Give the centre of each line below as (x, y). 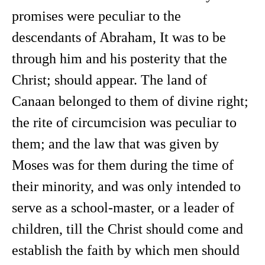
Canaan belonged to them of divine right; (130, 101)
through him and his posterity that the (119, 59)
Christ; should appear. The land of (109, 80)
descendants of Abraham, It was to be (119, 37)
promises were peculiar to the (96, 16)
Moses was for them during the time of (123, 165)
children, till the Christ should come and (127, 229)
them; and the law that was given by (115, 144)
